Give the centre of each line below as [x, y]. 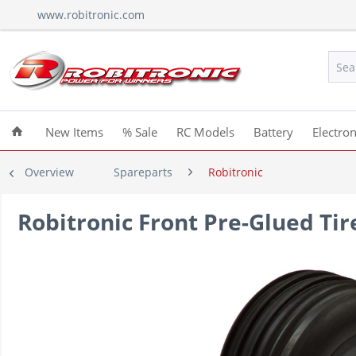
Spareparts [143, 172]
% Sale [140, 132]
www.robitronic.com [91, 15]
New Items [74, 132]
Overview [49, 172]
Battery [273, 132]
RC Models [205, 132]
